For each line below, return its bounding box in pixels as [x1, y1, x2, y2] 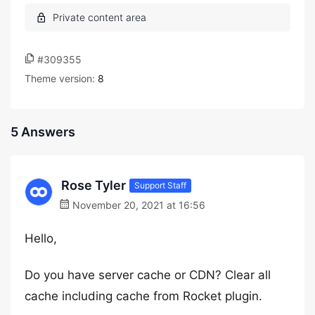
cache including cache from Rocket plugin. [25, 289, 262, 303]
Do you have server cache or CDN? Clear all [25, 268, 271, 282]
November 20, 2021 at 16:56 [70, 199, 205, 211]
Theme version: [25, 72, 98, 84]
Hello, [25, 231, 57, 245]
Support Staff [134, 179, 186, 191]
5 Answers [11, 124, 75, 139]
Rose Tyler [61, 178, 126, 193]
